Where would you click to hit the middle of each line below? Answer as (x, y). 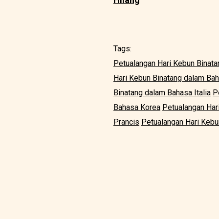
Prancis (126, 122)
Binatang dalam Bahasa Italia (162, 93)
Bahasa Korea (137, 108)
